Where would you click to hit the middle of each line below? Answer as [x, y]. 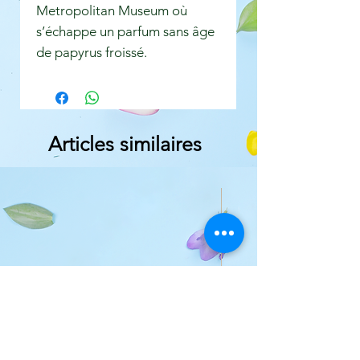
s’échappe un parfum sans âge [125, 32]
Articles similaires [125, 144]
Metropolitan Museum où [112, 11]
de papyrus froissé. [92, 53]
